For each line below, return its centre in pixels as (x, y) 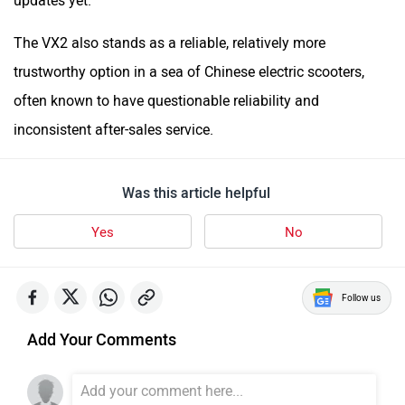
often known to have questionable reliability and (166, 100)
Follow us (361, 297)
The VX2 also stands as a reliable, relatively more (170, 42)
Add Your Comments (102, 339)
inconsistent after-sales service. (113, 129)
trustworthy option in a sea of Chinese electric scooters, (189, 71)
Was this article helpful (196, 193)
